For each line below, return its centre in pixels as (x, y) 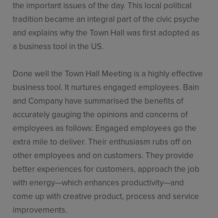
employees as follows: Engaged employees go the (105, 128)
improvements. (40, 210)
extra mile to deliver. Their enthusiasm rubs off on (102, 142)
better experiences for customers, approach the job (106, 169)
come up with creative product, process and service (106, 196)
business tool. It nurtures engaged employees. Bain (106, 87)
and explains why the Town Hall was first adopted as (106, 33)
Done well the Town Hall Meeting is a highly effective (108, 74)
